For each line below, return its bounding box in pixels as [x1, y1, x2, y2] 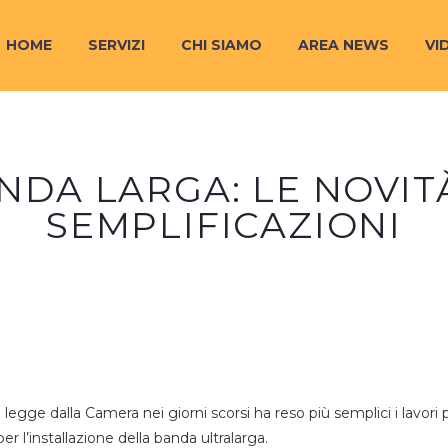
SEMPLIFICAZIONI [46, 203, 402, 247]
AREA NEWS [298, 36, 389, 54]
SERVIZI [88, 36, 145, 54]
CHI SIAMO [181, 36, 262, 54]
